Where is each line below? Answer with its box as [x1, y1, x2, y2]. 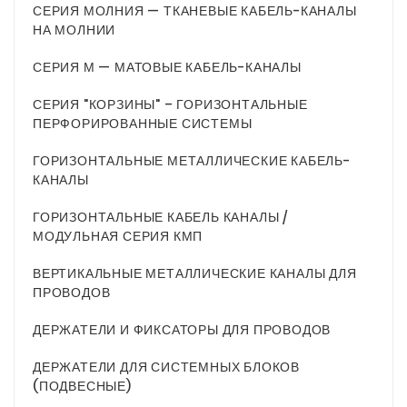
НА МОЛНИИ [33, 21, 116, 40]
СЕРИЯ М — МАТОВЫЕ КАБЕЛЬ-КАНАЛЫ [33, 58, 302, 77]
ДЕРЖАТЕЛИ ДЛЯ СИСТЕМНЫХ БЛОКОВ [33, 358, 300, 377]
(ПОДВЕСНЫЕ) [33, 377, 132, 396]
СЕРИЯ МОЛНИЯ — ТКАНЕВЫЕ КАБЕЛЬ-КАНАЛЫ [33, 2, 357, 21]
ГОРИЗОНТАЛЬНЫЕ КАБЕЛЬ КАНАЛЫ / [33, 208, 288, 227]
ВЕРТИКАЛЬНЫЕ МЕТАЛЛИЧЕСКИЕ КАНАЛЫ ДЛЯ [33, 264, 357, 283]
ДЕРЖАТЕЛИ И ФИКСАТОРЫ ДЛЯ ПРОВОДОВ [33, 321, 332, 340]
